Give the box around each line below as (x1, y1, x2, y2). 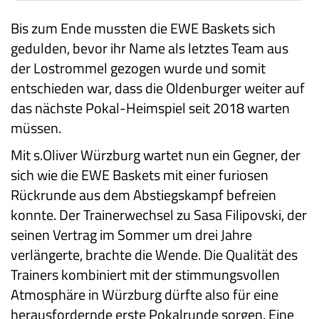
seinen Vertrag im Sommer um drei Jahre (11, 224, 252, 246)
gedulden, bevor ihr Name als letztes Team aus (11, 37, 288, 60)
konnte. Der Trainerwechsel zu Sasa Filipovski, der (11, 204, 307, 226)
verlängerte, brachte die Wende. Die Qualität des (11, 244, 298, 266)
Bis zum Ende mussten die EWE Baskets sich (11, 17, 276, 40)
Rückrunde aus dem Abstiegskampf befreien (11, 184, 276, 206)
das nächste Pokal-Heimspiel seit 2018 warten (11, 97, 290, 120)
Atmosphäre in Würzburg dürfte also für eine (11, 283, 278, 306)
